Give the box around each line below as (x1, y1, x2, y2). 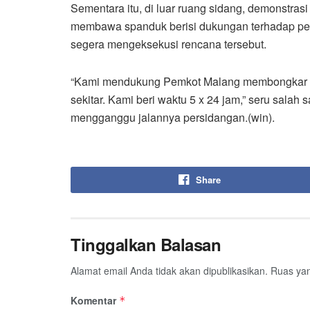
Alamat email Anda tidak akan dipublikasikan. (71, 263, 268, 277)
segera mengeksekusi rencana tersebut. (71, 35, 266, 52)
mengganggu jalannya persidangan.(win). (71, 109, 275, 125)
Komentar (71, 293, 119, 307)
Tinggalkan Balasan (71, 232, 221, 256)
